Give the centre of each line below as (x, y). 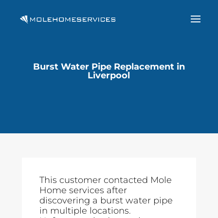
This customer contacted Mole (105, 180)
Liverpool (109, 75)
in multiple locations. (85, 211)
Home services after (83, 190)
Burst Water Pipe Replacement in (109, 67)
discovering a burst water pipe (106, 200)
